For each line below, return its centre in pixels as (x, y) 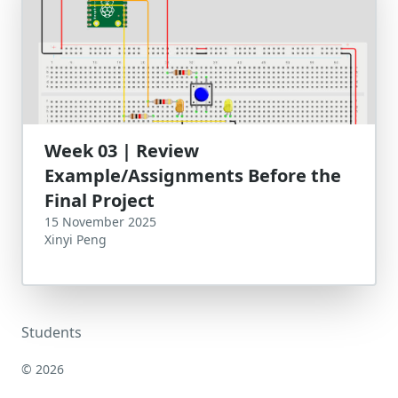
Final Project (99, 200)
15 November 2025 (100, 222)
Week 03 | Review (122, 151)
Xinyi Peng (76, 239)
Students (52, 332)
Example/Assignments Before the (193, 175)
